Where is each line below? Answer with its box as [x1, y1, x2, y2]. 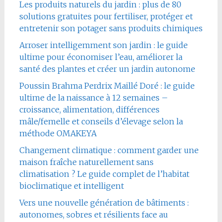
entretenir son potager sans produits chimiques [19, 23, 203, 33]
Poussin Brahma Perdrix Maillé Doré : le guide [19, 80, 195, 91]
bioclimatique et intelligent [19, 180, 124, 191]
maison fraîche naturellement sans [19, 157, 154, 167]
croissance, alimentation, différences [19, 104, 160, 114]
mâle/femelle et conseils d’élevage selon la [19, 116, 183, 126]
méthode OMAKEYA [19, 128, 97, 138]
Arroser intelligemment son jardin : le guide [19, 40, 188, 50]
